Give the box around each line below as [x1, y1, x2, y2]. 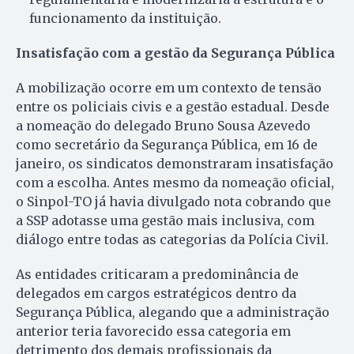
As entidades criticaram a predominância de [16, 265, 299, 282]
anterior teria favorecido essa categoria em [16, 322, 291, 339]
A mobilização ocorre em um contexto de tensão [16, 79, 322, 96]
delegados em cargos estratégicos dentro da [16, 284, 296, 301]
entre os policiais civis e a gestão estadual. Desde [16, 98, 330, 115]
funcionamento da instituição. [29, 9, 221, 26]
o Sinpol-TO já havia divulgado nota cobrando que [16, 193, 331, 209]
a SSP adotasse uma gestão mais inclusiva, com [16, 212, 314, 228]
